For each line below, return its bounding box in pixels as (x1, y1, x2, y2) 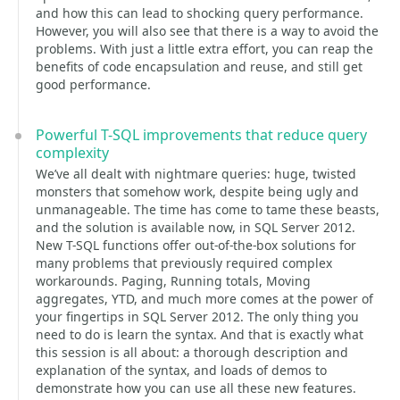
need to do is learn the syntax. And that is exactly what (36, 326, 363, 343)
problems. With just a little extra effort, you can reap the (36, 40, 373, 57)
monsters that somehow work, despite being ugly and (36, 183, 359, 200)
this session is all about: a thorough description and (36, 344, 348, 361)
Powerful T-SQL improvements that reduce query (36, 125, 367, 145)
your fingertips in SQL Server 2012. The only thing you (36, 308, 359, 325)
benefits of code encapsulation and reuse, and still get (36, 58, 362, 75)
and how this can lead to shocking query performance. (36, 4, 363, 21)
